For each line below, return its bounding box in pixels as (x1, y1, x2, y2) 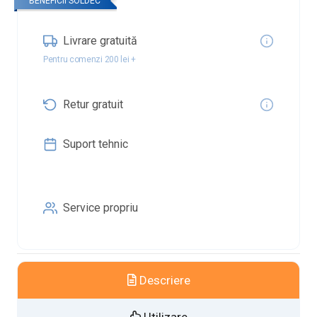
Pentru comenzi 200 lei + (43, 54, 136, 64)
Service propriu (63, 201, 138, 214)
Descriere (136, 273, 190, 287)
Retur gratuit (63, 98, 123, 111)
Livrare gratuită (63, 34, 137, 47)
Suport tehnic (63, 137, 128, 151)
